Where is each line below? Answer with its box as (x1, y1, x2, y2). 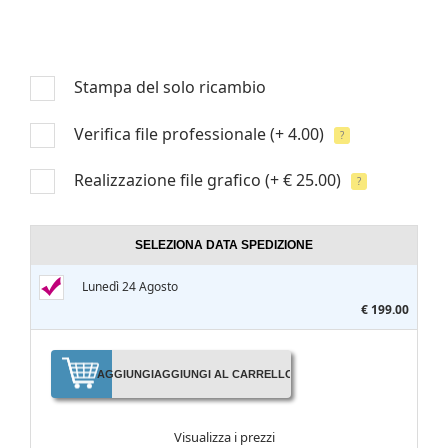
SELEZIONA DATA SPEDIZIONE (135, 238, 313, 252)
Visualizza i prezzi (173, 428, 275, 446)
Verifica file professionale (74, 122, 266, 145)
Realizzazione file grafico (74, 168, 261, 191)
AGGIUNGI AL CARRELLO (153, 368, 294, 380)
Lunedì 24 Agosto (82, 277, 178, 295)
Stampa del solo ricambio (74, 75, 266, 98)
